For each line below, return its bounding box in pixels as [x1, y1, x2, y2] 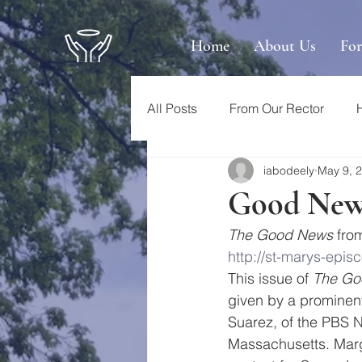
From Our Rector [229, 100, 324, 116]
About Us [254, 36, 316, 56]
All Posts [147, 100, 197, 116]
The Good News [228, 225, 333, 244]
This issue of [228, 269, 313, 288]
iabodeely [263, 162, 314, 178]
